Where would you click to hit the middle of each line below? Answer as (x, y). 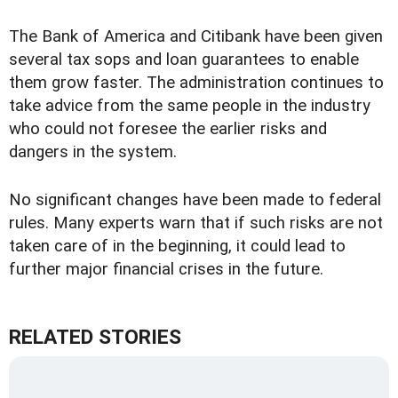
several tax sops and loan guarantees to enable (184, 60)
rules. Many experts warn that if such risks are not (196, 223)
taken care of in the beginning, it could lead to (177, 247)
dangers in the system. (93, 152)
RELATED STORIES (95, 338)
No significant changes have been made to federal (195, 200)
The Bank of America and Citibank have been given (196, 37)
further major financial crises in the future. (166, 270)
